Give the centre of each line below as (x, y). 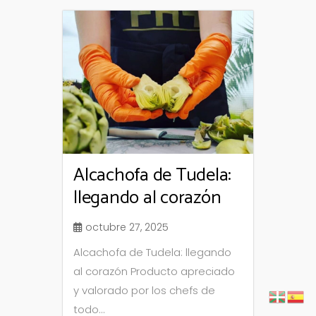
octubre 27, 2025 (127, 227)
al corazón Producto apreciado (154, 271)
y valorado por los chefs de (144, 290)
